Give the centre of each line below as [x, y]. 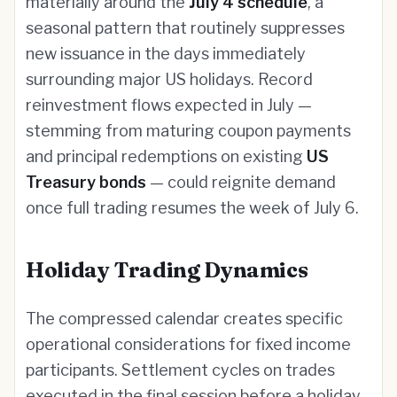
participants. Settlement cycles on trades [180, 370]
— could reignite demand [241, 182]
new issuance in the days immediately [166, 54]
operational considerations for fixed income [188, 344]
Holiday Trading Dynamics [167, 270]
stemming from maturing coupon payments [188, 131]
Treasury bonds [86, 182]
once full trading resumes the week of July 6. [192, 208]
